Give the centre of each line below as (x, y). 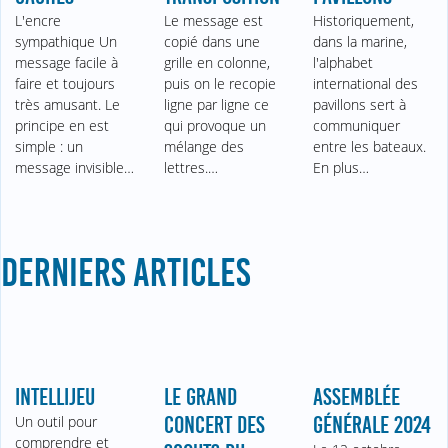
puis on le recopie (220, 84)
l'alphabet (342, 63)
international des (365, 84)
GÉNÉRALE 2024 (371, 425)
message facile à (67, 63)
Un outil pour (56, 422)
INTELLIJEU (55, 397)
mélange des (204, 147)
